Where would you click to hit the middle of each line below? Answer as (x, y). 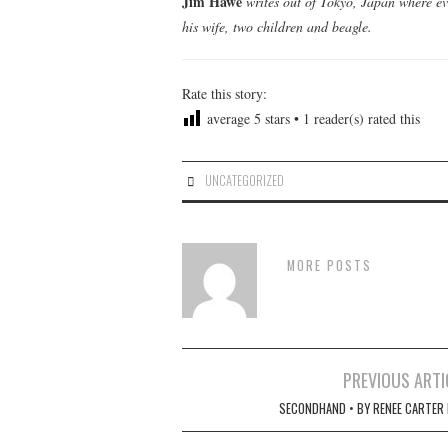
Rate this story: (224, 93)
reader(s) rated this (365, 118)
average (228, 118)
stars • (282, 118)
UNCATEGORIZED (243, 180)
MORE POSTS (329, 265)
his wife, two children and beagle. (277, 26)
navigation (230, 407)
